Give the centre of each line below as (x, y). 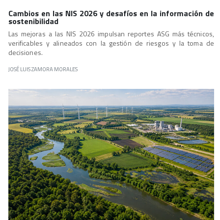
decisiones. (25, 53)
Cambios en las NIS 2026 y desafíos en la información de (111, 14)
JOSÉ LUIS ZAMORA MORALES (43, 69)
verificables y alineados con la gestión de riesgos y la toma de (111, 43)
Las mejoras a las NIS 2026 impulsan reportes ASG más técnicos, (111, 34)
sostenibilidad (33, 21)
